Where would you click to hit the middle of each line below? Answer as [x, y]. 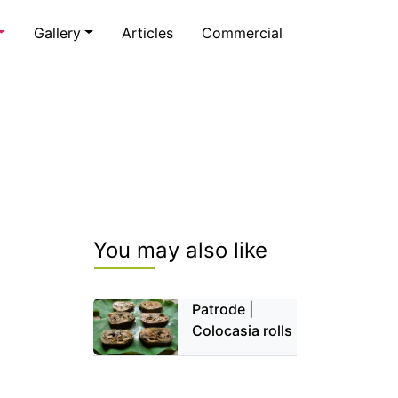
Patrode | [223, 309]
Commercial [242, 32]
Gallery [58, 32]
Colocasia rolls [243, 330]
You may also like [180, 250]
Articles [147, 32]
